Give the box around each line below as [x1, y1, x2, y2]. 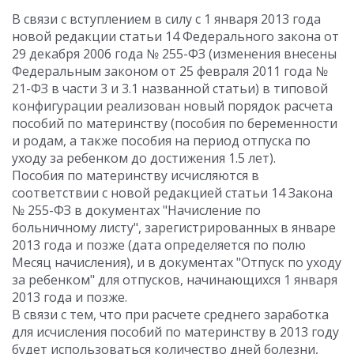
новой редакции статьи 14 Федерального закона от [12, 28, 339, 45]
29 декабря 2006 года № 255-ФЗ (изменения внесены [12, 45, 337, 62]
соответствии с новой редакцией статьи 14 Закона [12, 184, 333, 201]
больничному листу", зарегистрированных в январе [12, 219, 336, 236]
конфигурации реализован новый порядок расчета [12, 97, 333, 115]
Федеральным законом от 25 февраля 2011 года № [12, 62, 328, 80]
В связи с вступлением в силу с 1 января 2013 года [12, 10, 321, 28]
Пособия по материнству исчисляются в [12, 167, 259, 184]
